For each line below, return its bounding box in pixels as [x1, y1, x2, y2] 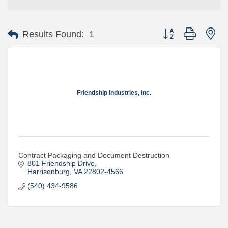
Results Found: [22, 29, 84, 39]
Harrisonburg [27, 167, 70, 176]
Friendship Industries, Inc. [77, 89, 151, 96]
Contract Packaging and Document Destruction [18, 151, 169, 159]
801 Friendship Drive [27, 159, 95, 167]
